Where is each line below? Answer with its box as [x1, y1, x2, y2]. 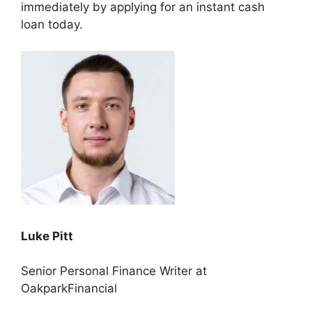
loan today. [21, 17, 83, 31]
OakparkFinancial [21, 281, 117, 295]
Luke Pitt [21, 228, 73, 243]
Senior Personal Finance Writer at [21, 264, 207, 278]
